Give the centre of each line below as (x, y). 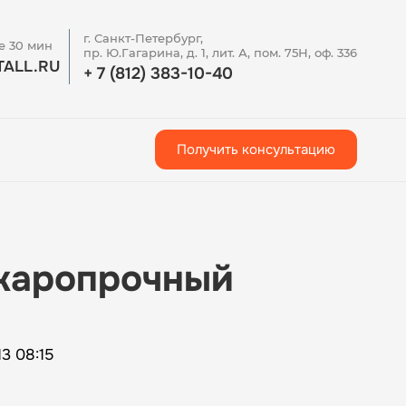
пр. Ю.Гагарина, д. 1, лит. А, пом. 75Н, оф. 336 (221, 52)
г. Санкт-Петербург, (144, 38)
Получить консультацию (256, 149)
